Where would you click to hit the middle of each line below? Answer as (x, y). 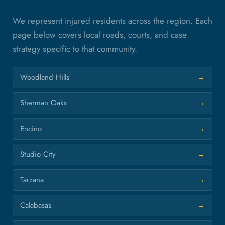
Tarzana (32, 180)
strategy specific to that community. (75, 48)
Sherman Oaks (43, 103)
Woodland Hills (45, 77)
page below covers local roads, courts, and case (100, 34)
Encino (31, 128)
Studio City (38, 154)
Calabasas (36, 205)
